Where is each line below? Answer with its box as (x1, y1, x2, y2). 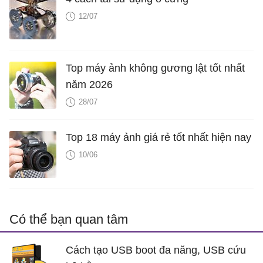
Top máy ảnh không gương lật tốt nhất (66, 62, 245, 75)
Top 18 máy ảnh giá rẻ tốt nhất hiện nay (66, 131, 251, 144)
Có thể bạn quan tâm (9, 212, 128, 227)
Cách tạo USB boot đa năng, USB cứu (66, 244, 246, 257)
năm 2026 (66, 79, 113, 91)
